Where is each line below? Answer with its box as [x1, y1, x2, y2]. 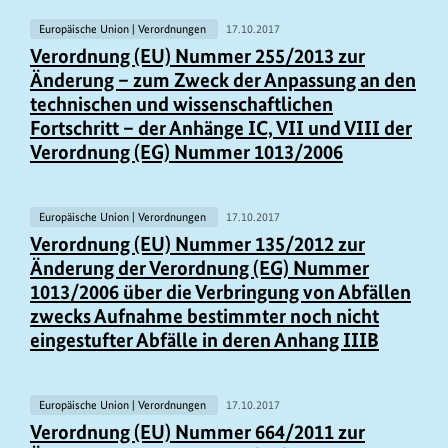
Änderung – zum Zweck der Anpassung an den [30, 67, 416, 92]
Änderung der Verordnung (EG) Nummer [30, 255, 369, 280]
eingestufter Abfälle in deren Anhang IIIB [30, 327, 379, 352]
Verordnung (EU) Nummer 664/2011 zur [30, 419, 365, 444]
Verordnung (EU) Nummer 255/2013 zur [30, 43, 365, 68]
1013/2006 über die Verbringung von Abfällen [30, 279, 411, 304]
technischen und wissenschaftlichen [30, 91, 333, 116]
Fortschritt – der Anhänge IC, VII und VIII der [30, 115, 412, 140]
